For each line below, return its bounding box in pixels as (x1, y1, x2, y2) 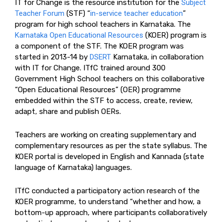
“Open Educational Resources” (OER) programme (15, 85, 181, 94)
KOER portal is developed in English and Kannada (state (15, 152, 204, 161)
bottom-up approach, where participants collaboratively (15, 208, 207, 217)
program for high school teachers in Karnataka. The (15, 19, 191, 29)
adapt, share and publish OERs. (15, 107, 121, 116)
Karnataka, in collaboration (111, 52, 204, 61)
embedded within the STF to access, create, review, (15, 96, 193, 105)
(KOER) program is (143, 30, 207, 40)
